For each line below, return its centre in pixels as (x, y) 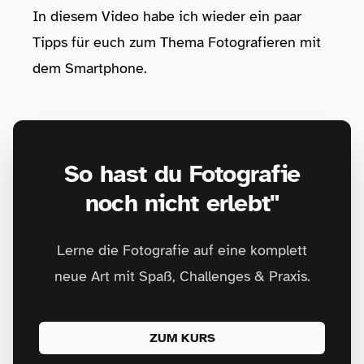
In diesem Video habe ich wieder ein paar (167, 16)
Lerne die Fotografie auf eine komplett (182, 250)
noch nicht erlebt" (182, 203)
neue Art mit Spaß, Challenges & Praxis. (182, 276)
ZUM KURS (182, 338)
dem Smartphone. (90, 68)
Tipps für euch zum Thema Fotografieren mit (177, 42)
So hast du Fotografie (182, 174)
